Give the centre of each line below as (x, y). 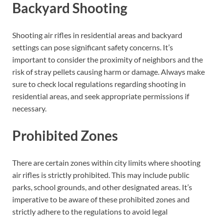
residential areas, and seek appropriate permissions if (101, 96)
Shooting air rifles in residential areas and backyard (97, 35)
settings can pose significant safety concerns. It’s (93, 47)
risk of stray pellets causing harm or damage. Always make (109, 71)
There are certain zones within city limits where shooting (106, 163)
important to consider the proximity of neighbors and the (108, 59)
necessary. (29, 108)
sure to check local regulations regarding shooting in (99, 84)
